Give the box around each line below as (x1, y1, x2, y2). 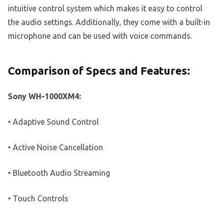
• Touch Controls (8, 193, 68, 203)
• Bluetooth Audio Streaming (8, 168, 110, 177)
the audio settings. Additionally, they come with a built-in (8, 17, 210, 27)
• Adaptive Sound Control (8, 117, 99, 126)
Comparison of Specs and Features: (8, 64, 190, 77)
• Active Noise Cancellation (8, 142, 103, 152)
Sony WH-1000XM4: (8, 91, 81, 101)
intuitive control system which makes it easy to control (8, 3, 202, 13)
